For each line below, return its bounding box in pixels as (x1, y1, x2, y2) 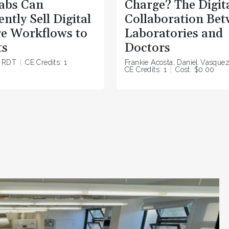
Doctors (125, 40, 170, 56)
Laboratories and (125, 26, 223, 42)
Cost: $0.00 (175, 65, 215, 74)
